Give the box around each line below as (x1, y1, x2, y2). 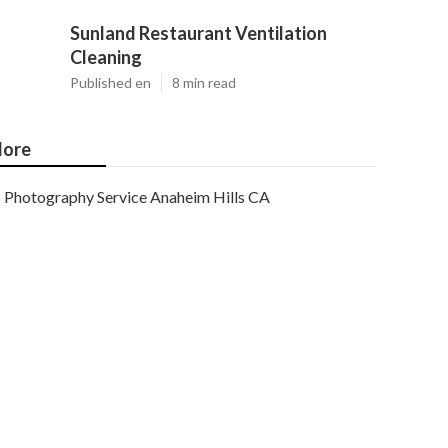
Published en (70, 74, 151, 91)
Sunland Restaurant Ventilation (70, 22, 327, 44)
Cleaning (70, 46, 142, 68)
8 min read (172, 74, 236, 91)
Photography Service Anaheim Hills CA (4, 187, 270, 206)
